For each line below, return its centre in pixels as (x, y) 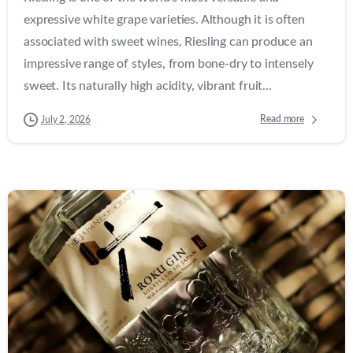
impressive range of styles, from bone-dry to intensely (169, 63)
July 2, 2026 (66, 119)
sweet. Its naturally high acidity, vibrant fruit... (148, 85)
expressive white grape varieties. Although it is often (164, 19)
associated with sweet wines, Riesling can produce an (168, 41)
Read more (282, 119)
